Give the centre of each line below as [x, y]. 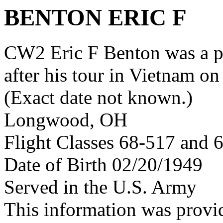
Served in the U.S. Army [100, 187]
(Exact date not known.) [98, 98]
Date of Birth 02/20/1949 [103, 165]
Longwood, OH [66, 120]
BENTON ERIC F [95, 17]
